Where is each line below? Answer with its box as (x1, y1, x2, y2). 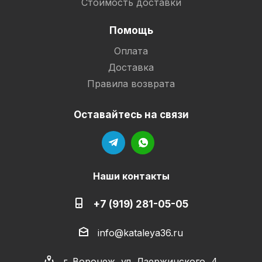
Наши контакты (92, 170, 170, 182)
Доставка (108, 61, 154, 73)
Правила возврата (87, 78, 175, 89)
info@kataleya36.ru (98, 227, 183, 239)
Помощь (109, 24, 153, 36)
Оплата (114, 45, 148, 57)
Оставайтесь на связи (73, 108, 189, 120)
